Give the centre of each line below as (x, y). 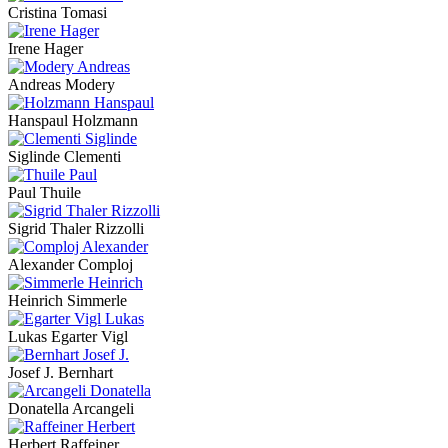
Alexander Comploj (70, 265)
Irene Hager (45, 49)
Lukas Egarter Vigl (68, 337)
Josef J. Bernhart (60, 373)
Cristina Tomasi (57, 13)
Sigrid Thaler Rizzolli (76, 229)
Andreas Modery (61, 85)
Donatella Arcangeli (71, 409)
